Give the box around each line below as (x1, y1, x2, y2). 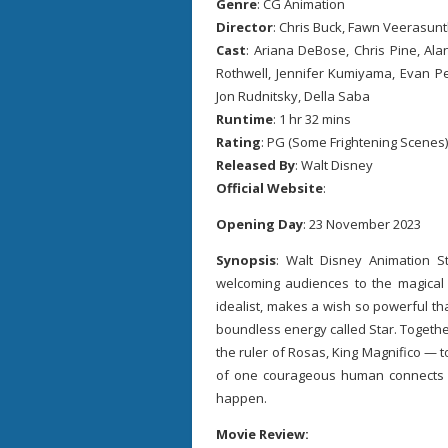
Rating (216, 133, 261, 151)
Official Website (216, 179, 323, 197)
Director (216, 18, 273, 36)
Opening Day (216, 215, 303, 233)
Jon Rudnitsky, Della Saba (216, 87, 370, 105)
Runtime (216, 110, 273, 128)
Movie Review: (216, 425, 309, 443)
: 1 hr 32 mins (273, 110, 351, 128)
